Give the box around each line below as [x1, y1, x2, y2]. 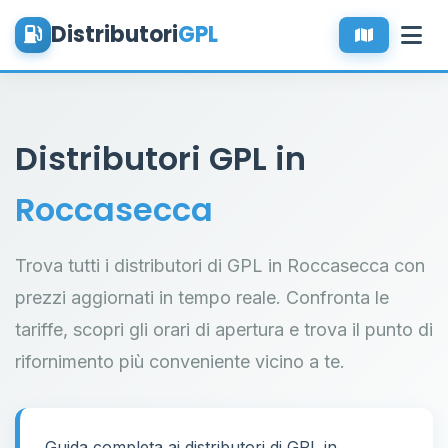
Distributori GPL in [15, 136, 306, 181]
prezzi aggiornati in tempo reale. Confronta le [15, 287, 389, 308]
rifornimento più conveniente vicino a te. [15, 351, 345, 372]
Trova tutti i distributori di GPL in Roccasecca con [15, 255, 425, 276]
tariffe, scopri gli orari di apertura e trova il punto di [15, 319, 433, 340]
